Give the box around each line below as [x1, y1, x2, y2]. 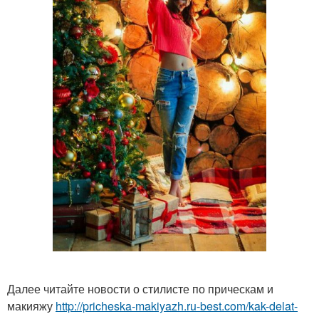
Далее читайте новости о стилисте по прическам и [7, 280, 273, 297]
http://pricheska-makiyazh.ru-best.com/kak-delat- [56, 297, 298, 314]
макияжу [7, 297, 56, 314]
